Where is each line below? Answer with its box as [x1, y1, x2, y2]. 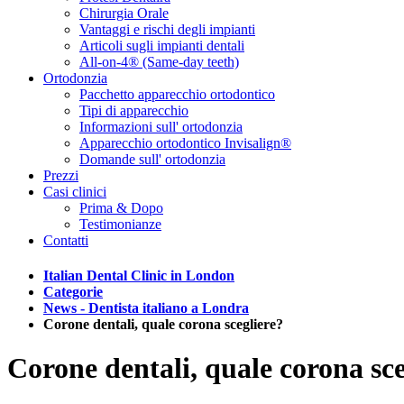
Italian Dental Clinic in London [43, 267, 234, 283]
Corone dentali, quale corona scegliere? [43, 316, 283, 332]
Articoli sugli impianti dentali [79, 37, 244, 53]
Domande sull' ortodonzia [79, 151, 225, 167]
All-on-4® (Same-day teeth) [79, 53, 239, 69]
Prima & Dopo [79, 199, 163, 216]
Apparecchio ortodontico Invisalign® [79, 134, 291, 151]
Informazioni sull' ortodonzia [79, 118, 243, 134]
